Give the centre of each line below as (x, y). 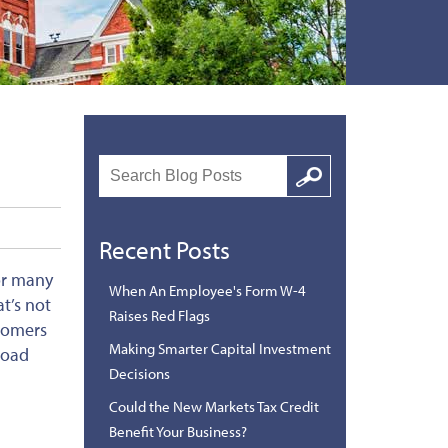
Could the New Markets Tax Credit (213, 406)
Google (308, 185)
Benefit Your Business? (177, 431)
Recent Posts (164, 249)
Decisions (139, 373)
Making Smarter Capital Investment (219, 348)
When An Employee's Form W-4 (207, 290)
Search (308, 165)
